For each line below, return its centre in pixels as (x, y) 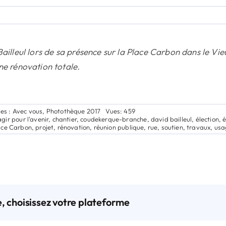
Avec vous (27, 111)
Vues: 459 (120, 111)
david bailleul (171, 119)
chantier (64, 119)
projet (45, 127)
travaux (199, 127)
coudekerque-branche (114, 119)
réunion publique (119, 127)
